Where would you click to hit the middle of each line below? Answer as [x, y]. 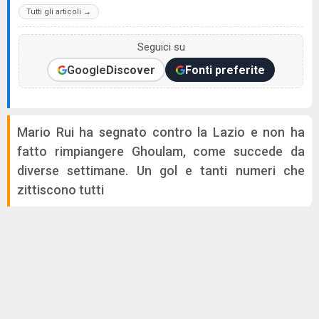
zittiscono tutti [61, 190]
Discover [130, 70]
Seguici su [161, 47]
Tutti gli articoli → [59, 12]
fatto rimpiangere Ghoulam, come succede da [161, 151]
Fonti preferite [225, 70]
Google [86, 70]
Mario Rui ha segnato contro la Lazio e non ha [161, 132]
